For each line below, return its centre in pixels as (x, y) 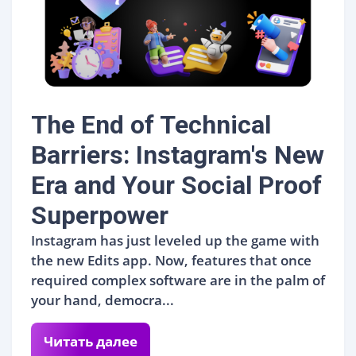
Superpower (100, 215)
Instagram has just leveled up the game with (175, 240)
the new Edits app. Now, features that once (171, 260)
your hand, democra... (103, 300)
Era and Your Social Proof (176, 185)
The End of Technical (151, 124)
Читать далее (91, 341)
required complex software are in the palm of (178, 280)
